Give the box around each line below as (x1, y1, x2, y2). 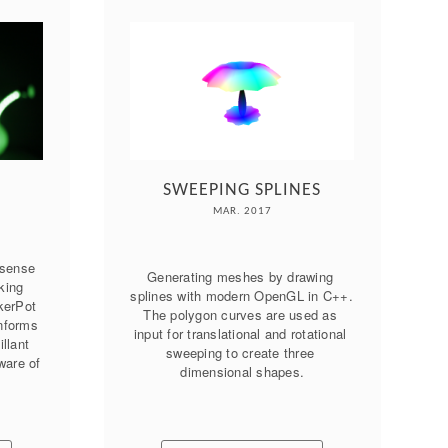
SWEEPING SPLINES (163, 181, 322, 200)
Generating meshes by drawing (147, 267, 334, 286)
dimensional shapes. (180, 362, 305, 381)
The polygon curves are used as (143, 305, 337, 324)
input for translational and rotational (133, 324, 347, 343)
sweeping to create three (166, 343, 315, 362)
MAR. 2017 (212, 206, 272, 217)
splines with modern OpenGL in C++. (130, 286, 353, 305)
